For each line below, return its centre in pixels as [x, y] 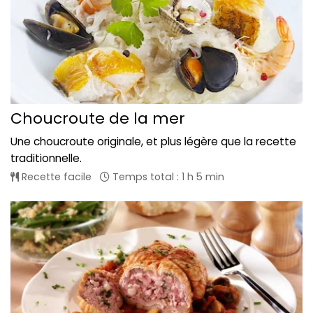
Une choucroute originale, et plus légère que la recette [153, 142]
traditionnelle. [46, 159]
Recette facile [55, 177]
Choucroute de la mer [98, 119]
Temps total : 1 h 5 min [167, 177]
